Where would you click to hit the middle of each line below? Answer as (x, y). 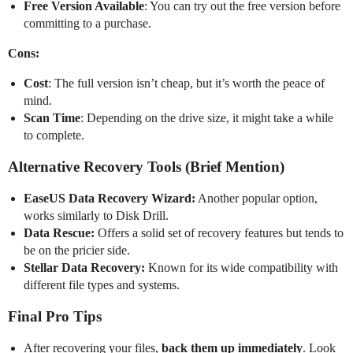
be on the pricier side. (77, 250)
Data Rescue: (59, 232)
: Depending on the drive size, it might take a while (207, 117)
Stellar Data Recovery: (84, 267)
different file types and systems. (102, 284)
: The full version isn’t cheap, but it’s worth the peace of (186, 83)
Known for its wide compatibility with (242, 267)
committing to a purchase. (87, 23)
